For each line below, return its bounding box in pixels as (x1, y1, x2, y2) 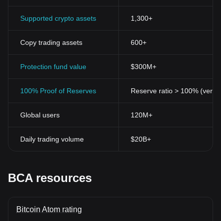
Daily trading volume (20, 135, 84, 143)
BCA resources (8, 171, 92, 184)
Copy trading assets (20, 38, 82, 46)
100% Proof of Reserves (20, 87, 96, 95)
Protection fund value (20, 63, 86, 71)
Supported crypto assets (20, 14, 96, 22)
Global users (20, 111, 60, 119)
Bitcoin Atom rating (16, 205, 82, 214)
